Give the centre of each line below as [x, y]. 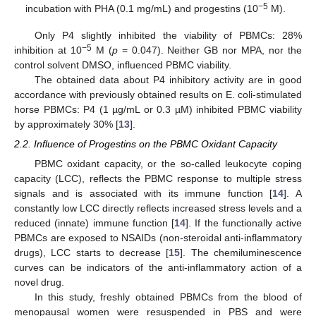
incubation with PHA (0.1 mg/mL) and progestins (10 [142, 8]
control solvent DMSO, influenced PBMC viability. [123, 65]
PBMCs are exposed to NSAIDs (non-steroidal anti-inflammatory [158, 237]
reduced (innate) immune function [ [94, 223]
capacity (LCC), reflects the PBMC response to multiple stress [158, 178]
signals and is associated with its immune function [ [144, 193]
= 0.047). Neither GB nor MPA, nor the [210, 50]
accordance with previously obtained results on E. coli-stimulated [158, 94]
